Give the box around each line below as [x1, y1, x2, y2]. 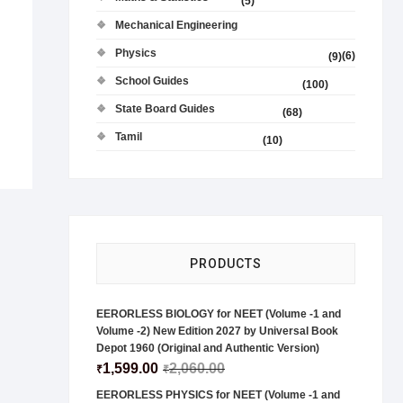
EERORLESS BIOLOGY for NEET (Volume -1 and [96, 308, 341, 320]
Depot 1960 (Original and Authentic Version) [96, 342, 319, 354]
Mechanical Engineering [115, 19, 237, 31]
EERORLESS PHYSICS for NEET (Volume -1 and [96, 389, 340, 401]
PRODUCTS [190, 256, 262, 271]
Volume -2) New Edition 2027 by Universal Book [96, 325, 338, 337]
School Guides [115, 75, 189, 87]
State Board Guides [115, 103, 215, 115]
